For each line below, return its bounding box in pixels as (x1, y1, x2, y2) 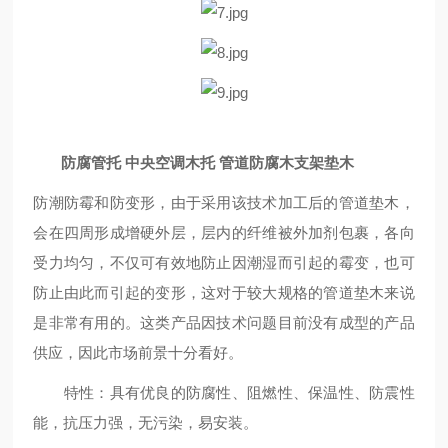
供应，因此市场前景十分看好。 (33, 344, 244, 361)
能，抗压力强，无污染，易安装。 (33, 414, 259, 431)
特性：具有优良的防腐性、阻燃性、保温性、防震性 (33, 384, 415, 401)
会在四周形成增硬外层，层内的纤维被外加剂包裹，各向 (33, 224, 415, 241)
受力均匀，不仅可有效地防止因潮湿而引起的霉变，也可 (33, 254, 415, 271)
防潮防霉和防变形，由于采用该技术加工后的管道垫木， (33, 194, 415, 211)
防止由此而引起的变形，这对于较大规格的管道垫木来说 (33, 284, 415, 301)
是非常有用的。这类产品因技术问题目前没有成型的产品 (33, 314, 415, 331)
